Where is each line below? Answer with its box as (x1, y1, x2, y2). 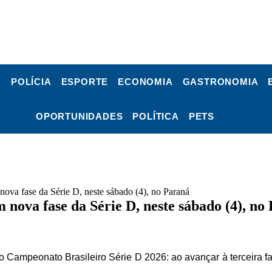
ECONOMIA (118, 76, 173, 87)
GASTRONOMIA (182, 76, 259, 87)
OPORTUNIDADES (35, 111, 123, 121)
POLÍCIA (10, 76, 52, 87)
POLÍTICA (132, 111, 179, 121)
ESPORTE (61, 76, 109, 87)
